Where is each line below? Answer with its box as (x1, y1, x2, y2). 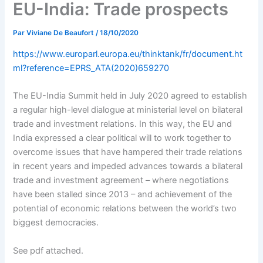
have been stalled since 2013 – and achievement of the (13, 189, 232, 200)
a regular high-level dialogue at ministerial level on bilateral (13, 104, 243, 116)
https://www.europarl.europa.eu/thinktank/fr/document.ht (13, 48, 243, 59)
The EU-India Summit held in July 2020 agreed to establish (13, 90, 248, 102)
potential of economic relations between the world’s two (13, 203, 237, 214)
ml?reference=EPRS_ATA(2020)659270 (13, 62, 170, 73)
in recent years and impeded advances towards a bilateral (13, 161, 243, 172)
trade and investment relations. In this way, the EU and (13, 119, 232, 130)
